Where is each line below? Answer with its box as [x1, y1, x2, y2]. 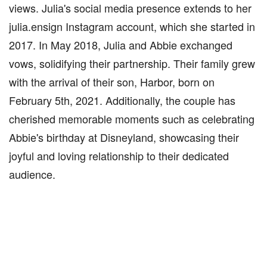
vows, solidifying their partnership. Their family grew [9, 55, 255, 71]
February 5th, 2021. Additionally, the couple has [9, 92, 235, 108]
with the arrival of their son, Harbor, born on [9, 74, 215, 89]
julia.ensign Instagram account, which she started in [9, 18, 255, 34]
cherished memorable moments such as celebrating [9, 111, 254, 126]
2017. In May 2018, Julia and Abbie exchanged [9, 37, 232, 52]
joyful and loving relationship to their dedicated [9, 148, 229, 163]
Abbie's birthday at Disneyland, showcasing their [9, 129, 239, 145]
